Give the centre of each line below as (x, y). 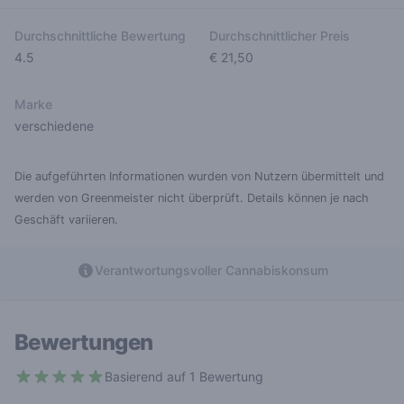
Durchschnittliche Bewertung (100, 36)
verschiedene (54, 126)
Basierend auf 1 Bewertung (184, 376)
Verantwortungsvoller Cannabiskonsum (211, 270)
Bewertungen (84, 342)
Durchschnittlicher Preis (280, 36)
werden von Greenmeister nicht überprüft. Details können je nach (192, 198)
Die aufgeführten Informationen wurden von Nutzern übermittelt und (199, 176)
